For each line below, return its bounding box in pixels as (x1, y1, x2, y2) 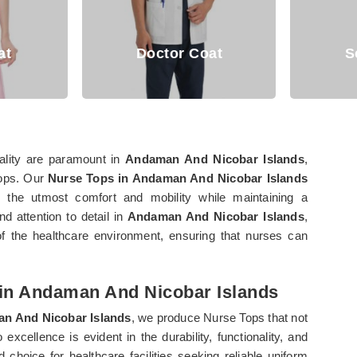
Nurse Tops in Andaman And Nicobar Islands (48, 171, 308, 185)
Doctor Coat (24, 45, 111, 61)
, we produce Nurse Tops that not (131, 310, 308, 324)
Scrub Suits (233, 45, 318, 61)
